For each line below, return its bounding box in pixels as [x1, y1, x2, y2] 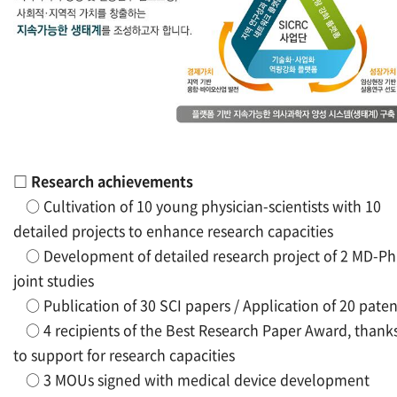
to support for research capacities [13, 343, 235, 365]
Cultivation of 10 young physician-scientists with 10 [43, 194, 381, 216]
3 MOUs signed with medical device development [43, 368, 370, 390]
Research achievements [31, 169, 193, 191]
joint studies [13, 269, 94, 291]
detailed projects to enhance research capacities [13, 219, 333, 241]
